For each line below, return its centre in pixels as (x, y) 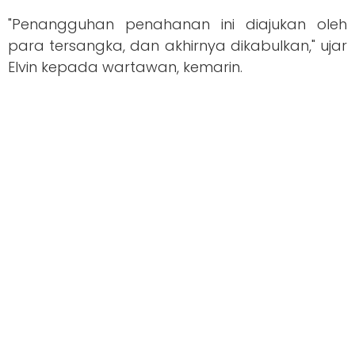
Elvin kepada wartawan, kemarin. (127, 67)
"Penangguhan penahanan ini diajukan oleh (177, 25)
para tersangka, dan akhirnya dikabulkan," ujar (177, 46)
